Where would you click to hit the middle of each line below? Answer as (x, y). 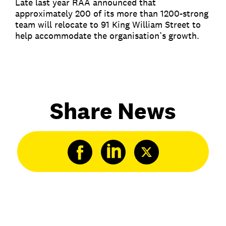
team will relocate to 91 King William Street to (108, 24)
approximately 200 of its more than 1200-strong (112, 13)
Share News (113, 111)
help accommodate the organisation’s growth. (107, 36)
